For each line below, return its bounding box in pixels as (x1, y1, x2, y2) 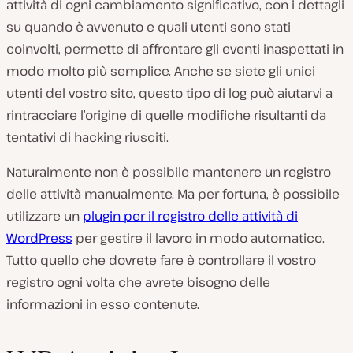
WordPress (6, 229, 72, 247)
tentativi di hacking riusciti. (6, 128, 169, 146)
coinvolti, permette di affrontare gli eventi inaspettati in (6, 39, 344, 58)
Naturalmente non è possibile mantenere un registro (6, 162, 331, 180)
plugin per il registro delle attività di (83, 206, 298, 225)
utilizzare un (6, 206, 83, 225)
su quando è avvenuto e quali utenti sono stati (6, 17, 291, 35)
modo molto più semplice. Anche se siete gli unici (6, 61, 315, 80)
